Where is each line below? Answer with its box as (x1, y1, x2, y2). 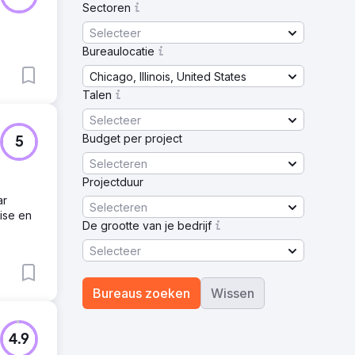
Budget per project (82, 132, 182, 145)
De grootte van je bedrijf (82, 219, 212, 232)
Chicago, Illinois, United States (90, 69, 246, 83)
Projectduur (82, 175, 143, 189)
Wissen (211, 285, 254, 301)
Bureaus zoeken (93, 285, 190, 301)
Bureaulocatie (82, 44, 155, 58)
